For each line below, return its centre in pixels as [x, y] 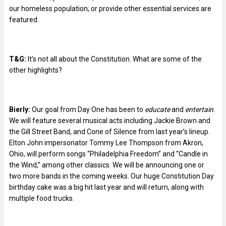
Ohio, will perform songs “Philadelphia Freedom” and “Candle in [108, 154]
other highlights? [36, 70]
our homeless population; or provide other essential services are [110, 8]
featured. [24, 19]
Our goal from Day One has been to [88, 109]
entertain [199, 109]
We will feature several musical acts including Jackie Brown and [110, 120]
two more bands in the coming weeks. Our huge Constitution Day [111, 176]
